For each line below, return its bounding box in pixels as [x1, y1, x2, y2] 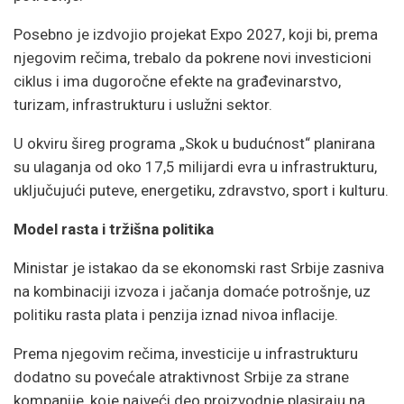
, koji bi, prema [282, 24, 378, 43]
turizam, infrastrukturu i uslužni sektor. [14, 95, 272, 114]
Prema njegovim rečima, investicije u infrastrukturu [14, 344, 358, 363]
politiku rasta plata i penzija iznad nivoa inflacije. [14, 305, 338, 324]
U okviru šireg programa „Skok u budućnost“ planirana [14, 133, 375, 152]
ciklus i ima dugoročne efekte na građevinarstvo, [14, 71, 341, 90]
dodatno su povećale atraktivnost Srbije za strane [14, 367, 349, 386]
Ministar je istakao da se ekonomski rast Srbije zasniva [14, 258, 384, 277]
